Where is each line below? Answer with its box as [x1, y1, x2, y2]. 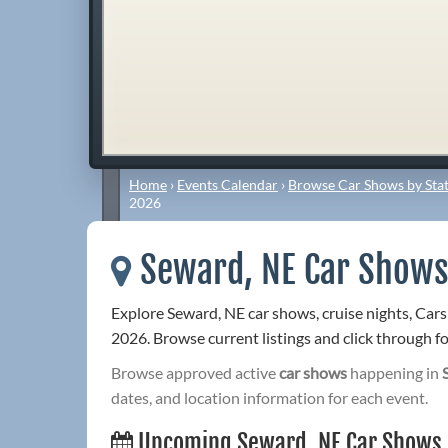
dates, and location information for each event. [111, 388, 428, 408]
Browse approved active [111, 363, 279, 383]
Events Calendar [177, 175, 278, 193]
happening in [347, 363, 442, 383]
